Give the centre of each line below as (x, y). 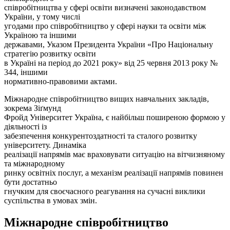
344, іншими (26, 72)
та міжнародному (34, 163)
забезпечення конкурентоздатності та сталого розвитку (101, 136)
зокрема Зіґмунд (33, 108)
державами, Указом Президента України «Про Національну (109, 44)
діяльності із (25, 126)
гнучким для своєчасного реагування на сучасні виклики (105, 191)
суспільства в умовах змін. (51, 200)
